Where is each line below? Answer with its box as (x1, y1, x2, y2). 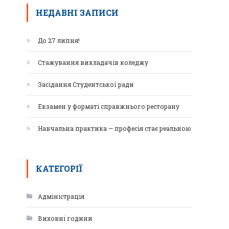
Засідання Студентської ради (38, 80, 134, 88)
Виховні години (38, 214, 93, 222)
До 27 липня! (38, 36, 80, 44)
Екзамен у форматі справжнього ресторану (38, 102, 179, 110)
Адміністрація (38, 192, 84, 200)
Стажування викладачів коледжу (38, 58, 148, 66)
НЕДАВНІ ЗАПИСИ (36, 7, 119, 18)
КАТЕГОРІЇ (36, 163, 82, 174)
